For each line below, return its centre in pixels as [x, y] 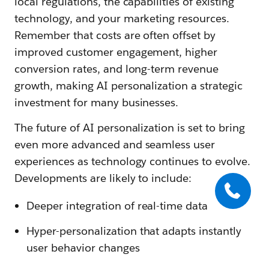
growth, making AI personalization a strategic [129, 85]
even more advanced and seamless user [115, 144]
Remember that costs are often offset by [115, 35]
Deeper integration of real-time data [117, 205]
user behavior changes [83, 247]
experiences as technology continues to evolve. [133, 161]
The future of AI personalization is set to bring [130, 127]
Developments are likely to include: [103, 178]
